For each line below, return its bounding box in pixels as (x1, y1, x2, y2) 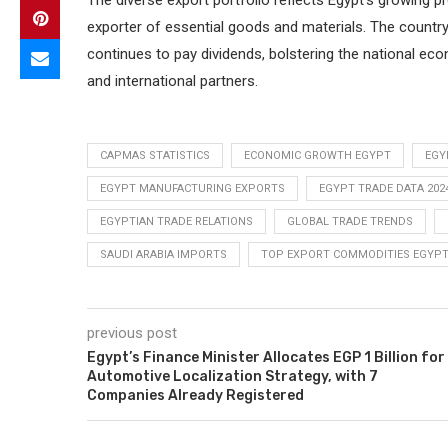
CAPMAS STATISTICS (100, 149, 210, 163)
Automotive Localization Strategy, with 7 (87, 368, 378, 386)
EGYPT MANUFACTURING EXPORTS (100, 182, 285, 196)
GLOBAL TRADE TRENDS (287, 215, 413, 229)
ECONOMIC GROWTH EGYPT (244, 149, 391, 163)
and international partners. (87, 72, 258, 91)
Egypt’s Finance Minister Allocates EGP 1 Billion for (87, 349, 445, 367)
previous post (87, 324, 177, 343)
